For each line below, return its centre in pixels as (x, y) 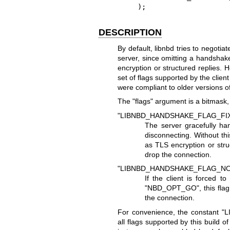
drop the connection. (178, 154)
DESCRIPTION (130, 32)
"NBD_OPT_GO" (172, 188)
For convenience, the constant (169, 212)
